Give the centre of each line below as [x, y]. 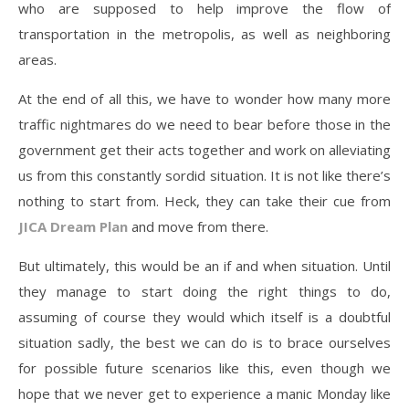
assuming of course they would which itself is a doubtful [204, 317]
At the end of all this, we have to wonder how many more [204, 99]
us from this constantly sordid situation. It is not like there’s [204, 176]
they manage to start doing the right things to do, [204, 292]
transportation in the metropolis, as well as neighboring [204, 34]
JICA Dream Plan [73, 227]
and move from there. [198, 227]
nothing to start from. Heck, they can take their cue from [204, 201]
